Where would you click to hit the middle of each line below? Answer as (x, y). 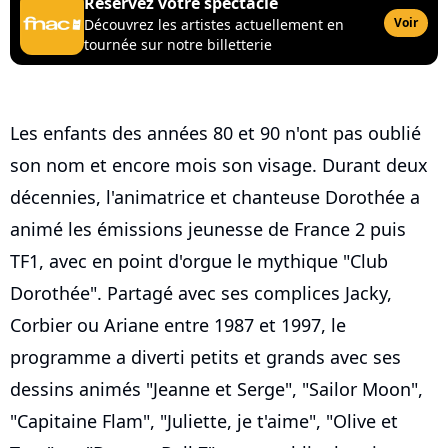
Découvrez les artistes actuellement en (214, 25)
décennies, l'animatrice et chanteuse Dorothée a (215, 197)
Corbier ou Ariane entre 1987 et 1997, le (178, 325)
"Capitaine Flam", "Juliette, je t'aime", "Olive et (204, 421)
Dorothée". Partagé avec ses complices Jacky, (201, 293)
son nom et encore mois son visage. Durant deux (219, 165)
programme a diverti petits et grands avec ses (205, 357)
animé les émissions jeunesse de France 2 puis (208, 229)
